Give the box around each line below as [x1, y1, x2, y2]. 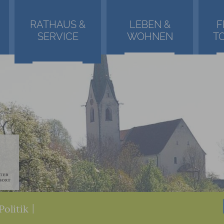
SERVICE [37, 30, 78, 42]
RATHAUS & [30, 18, 86, 30]
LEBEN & [129, 18, 170, 30]
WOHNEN [126, 30, 173, 42]
